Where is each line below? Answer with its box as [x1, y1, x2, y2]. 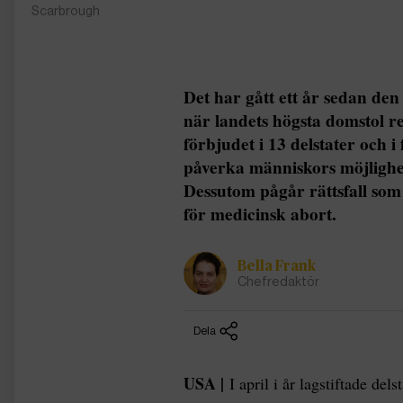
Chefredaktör [237, 273, 319, 289]
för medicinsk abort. [184, 201, 336, 227]
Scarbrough [31, 3, 101, 18]
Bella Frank [237, 258, 316, 273]
